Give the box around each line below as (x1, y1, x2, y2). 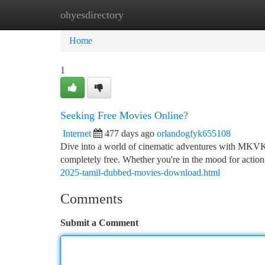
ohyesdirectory (60, 9, 124, 21)
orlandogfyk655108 (157, 128, 231, 138)
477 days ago (105, 128, 154, 138)
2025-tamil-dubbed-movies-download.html (60, 167, 220, 177)
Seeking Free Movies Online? (60, 109, 188, 121)
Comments (60, 191, 122, 206)
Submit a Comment (60, 218, 138, 228)
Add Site (203, 9, 237, 20)
